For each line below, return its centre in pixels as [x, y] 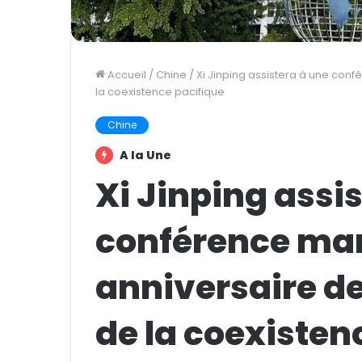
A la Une [144, 155]
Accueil [126, 74]
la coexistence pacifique [160, 91]
